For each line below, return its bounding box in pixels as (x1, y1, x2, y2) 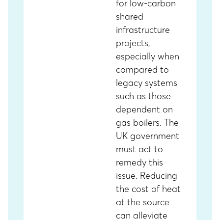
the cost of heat (116, 183, 181, 194)
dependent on (116, 104, 173, 115)
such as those (116, 90, 171, 102)
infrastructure (116, 24, 170, 35)
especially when (116, 51, 179, 62)
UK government (116, 130, 179, 141)
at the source (116, 196, 169, 208)
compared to (116, 64, 169, 75)
